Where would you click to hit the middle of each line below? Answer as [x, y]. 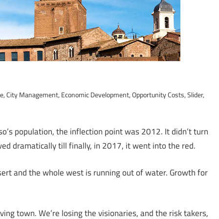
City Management [33, 94]
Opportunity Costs [158, 94]
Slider [195, 94]
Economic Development [95, 94]
